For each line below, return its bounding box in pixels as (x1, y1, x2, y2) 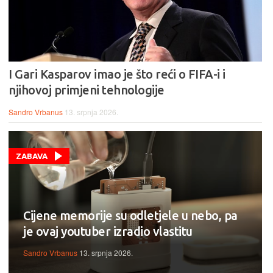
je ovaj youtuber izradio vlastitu (23, 224, 193, 238)
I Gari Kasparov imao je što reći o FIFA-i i (9, 66, 225, 81)
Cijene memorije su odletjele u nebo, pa (23, 208, 238, 222)
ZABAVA (16, 151, 48, 160)
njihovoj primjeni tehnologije (9, 82, 165, 97)
